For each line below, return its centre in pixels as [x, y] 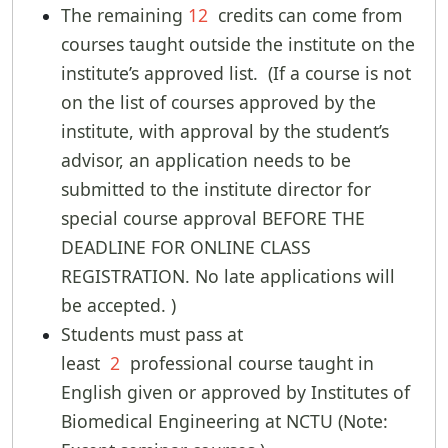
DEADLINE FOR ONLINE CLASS [186, 247]
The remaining [124, 15]
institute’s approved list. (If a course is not [236, 73]
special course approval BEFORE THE [213, 218]
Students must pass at [152, 334]
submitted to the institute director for [216, 189]
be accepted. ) [118, 305]
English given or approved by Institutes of [235, 392]
